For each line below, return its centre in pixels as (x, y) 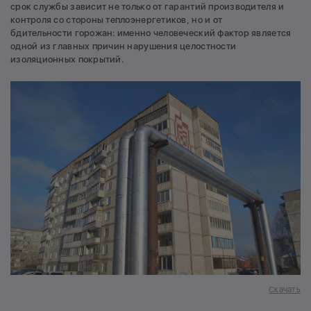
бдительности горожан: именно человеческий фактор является (151, 33)
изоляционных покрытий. (67, 59)
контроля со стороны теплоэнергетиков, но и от (117, 19)
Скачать (285, 290)
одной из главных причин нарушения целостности (124, 46)
